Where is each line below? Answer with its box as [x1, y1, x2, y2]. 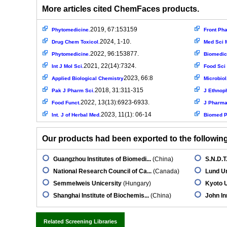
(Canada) [152, 168, 179, 175]
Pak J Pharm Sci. [52, 88, 95, 93]
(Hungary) [122, 180, 151, 187]
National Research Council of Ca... [53, 168, 152, 175]
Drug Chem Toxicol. [52, 39, 100, 45]
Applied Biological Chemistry [52, 75, 124, 81]
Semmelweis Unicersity [53, 180, 122, 187]
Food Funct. [52, 100, 81, 105]
